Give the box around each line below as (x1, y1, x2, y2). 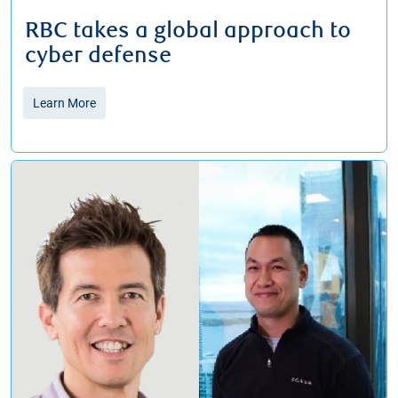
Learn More (33, 96, 96, 111)
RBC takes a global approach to (25, 18, 351, 45)
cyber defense (25, 43, 171, 70)
